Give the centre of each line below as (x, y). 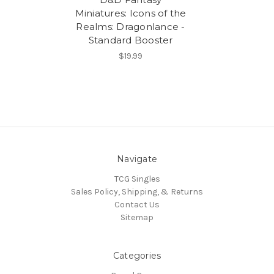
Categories (137, 256)
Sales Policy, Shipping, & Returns (137, 192)
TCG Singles (137, 179)
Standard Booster (131, 40)
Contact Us (137, 205)
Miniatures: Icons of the (131, 13)
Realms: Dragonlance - (131, 27)
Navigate (137, 159)
